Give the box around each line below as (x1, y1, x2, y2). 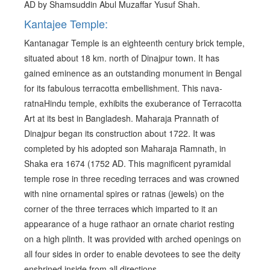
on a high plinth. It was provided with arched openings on (24, 233, 241, 245)
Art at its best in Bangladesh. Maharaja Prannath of (24, 112, 219, 125)
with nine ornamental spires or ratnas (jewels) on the (24, 187, 224, 200)
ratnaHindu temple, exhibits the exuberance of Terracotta (24, 97, 242, 110)
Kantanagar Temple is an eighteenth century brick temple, (24, 37, 245, 49)
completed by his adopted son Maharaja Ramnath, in (24, 142, 226, 155)
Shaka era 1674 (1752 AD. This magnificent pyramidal (24, 157, 231, 170)
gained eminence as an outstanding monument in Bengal (24, 67, 242, 80)
